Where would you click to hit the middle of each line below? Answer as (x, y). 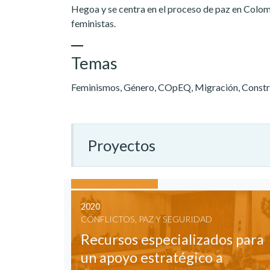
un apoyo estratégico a (152, 258)
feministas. (93, 24)
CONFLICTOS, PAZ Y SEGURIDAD (146, 219)
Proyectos (122, 146)
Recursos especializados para (172, 240)
